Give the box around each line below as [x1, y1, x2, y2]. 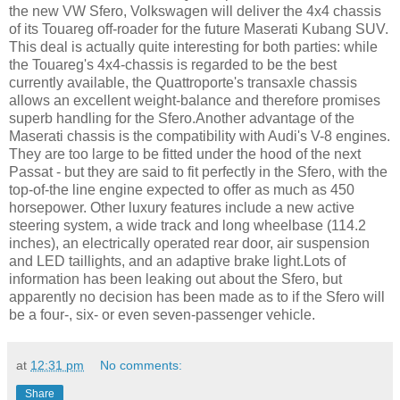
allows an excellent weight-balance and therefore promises [9, 93, 380, 109]
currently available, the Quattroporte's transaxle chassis [9, 75, 357, 91]
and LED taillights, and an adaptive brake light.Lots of [9, 254, 346, 270]
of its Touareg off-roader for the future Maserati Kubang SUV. [9, 21, 388, 37]
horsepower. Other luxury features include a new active [9, 200, 354, 216]
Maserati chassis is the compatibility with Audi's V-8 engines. [9, 129, 390, 145]
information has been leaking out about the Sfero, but [9, 271, 342, 287]
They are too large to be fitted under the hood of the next [9, 146, 361, 162]
